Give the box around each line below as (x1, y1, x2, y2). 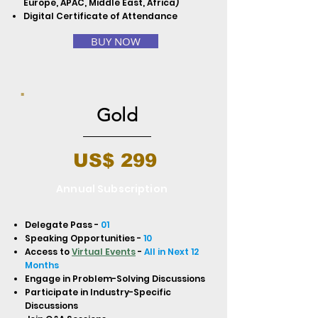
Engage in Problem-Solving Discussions (25, 273, 205, 285)
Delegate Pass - (25, 219, 101, 231)
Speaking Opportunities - (25, 232, 143, 244)
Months (25, 259, 59, 271)
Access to (25, 246, 72, 258)
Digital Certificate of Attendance (23, 10, 177, 22)
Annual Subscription (56, 182, 168, 196)
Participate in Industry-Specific (25, 286, 171, 298)
